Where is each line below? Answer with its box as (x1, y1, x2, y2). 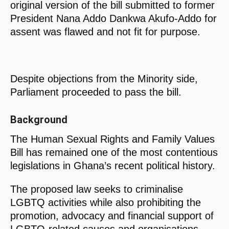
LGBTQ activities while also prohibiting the (10, 197, 201, 209)
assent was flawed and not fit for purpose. (10, 26, 200, 37)
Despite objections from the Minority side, (10, 73, 198, 84)
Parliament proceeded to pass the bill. (10, 86, 181, 98)
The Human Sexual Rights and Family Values (10, 133, 215, 145)
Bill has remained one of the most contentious (10, 147, 218, 158)
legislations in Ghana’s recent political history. (10, 160, 215, 172)
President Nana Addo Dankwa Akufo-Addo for (10, 12, 217, 24)
